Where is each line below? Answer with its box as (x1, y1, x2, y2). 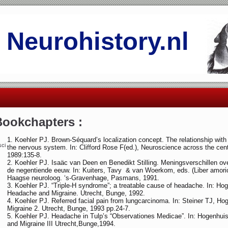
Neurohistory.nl (7, 27, 189, 55)
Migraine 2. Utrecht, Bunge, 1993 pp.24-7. (7, 205, 130, 212)
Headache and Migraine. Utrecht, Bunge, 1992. (7, 189, 145, 197)
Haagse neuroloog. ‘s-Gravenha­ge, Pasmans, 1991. (7, 174, 159, 182)
